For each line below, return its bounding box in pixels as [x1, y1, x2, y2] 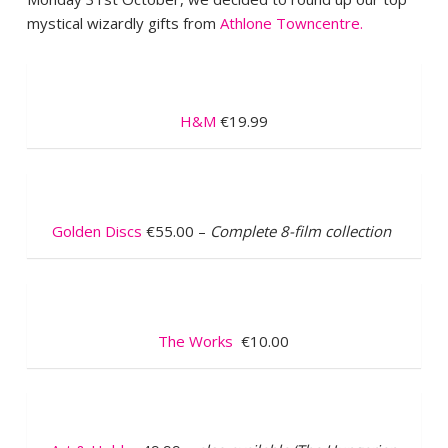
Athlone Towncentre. [219, 13, 367, 33]
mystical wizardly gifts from [26, 13, 220, 33]
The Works [158, 331, 234, 351]
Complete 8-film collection [210, 221, 396, 241]
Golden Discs [52, 221, 143, 241]
